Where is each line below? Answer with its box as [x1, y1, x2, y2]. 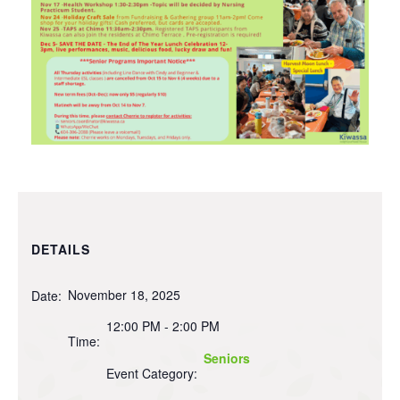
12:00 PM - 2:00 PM [106, 317, 220, 336]
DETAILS [31, 239, 90, 258]
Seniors [204, 349, 250, 368]
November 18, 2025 [68, 285, 180, 304]
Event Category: [106, 364, 197, 383]
